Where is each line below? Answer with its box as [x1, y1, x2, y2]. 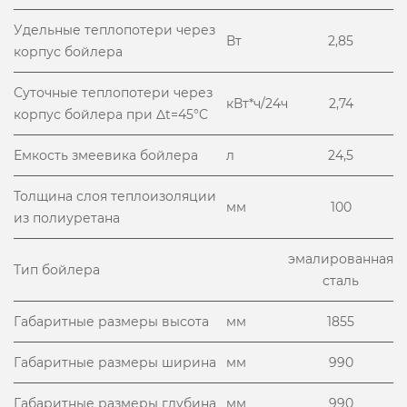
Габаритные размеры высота [14, 313, 209, 330]
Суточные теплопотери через [14, 84, 213, 101]
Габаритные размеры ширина [14, 354, 216, 371]
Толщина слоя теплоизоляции [14, 188, 216, 204]
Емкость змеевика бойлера [14, 147, 198, 164]
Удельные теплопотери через [14, 22, 215, 38]
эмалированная [288, 251, 393, 267]
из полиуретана [14, 210, 120, 226]
